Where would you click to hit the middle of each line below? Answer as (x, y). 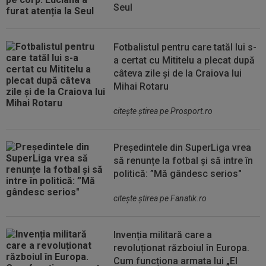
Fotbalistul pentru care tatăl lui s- (185, 47)
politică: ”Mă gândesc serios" (178, 174)
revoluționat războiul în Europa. (182, 248)
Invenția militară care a (163, 235)
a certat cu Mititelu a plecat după (184, 60)
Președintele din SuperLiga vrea (183, 148)
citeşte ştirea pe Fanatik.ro (160, 198)
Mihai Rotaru (141, 86)
